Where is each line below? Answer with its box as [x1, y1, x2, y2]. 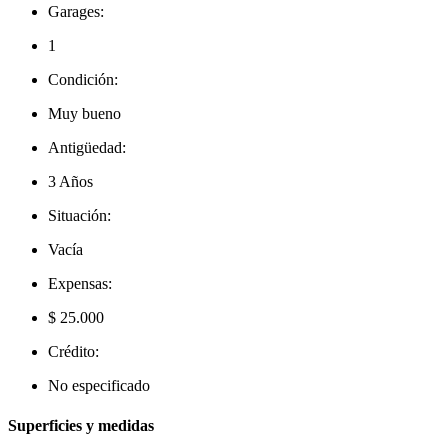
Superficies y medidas [8, 416, 154, 434]
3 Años [48, 173, 93, 191]
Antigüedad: [48, 139, 126, 157]
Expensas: [48, 275, 112, 293]
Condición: [48, 71, 118, 89]
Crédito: [48, 343, 99, 361]
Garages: [48, 3, 104, 21]
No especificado [48, 377, 150, 395]
